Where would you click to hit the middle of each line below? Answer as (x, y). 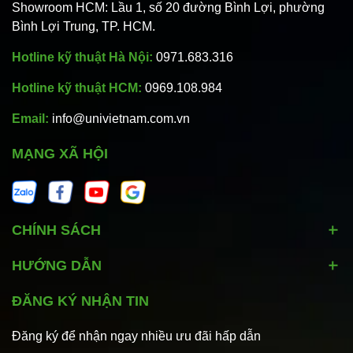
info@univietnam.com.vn (121, 118)
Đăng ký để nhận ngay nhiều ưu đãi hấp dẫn (136, 336)
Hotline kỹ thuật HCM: (78, 87)
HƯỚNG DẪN (57, 265)
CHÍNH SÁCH (56, 230)
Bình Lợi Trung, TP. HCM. (84, 26)
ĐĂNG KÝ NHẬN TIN (80, 301)
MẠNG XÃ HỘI (60, 153)
